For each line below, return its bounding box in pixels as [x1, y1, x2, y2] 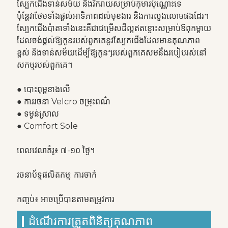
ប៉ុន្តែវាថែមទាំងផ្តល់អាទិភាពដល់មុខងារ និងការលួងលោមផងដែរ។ [16, 11, 209, 21]
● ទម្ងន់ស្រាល [16, 109, 59, 119]
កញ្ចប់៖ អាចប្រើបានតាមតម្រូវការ [16, 194, 115, 204]
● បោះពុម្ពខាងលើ [16, 84, 70, 94]
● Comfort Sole [16, 121, 78, 131]
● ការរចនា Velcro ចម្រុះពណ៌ [16, 97, 110, 106]
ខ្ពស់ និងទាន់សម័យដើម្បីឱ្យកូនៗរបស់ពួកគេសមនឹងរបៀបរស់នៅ [16, 48, 207, 58]
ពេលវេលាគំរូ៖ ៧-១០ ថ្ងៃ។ [16, 146, 95, 155]
